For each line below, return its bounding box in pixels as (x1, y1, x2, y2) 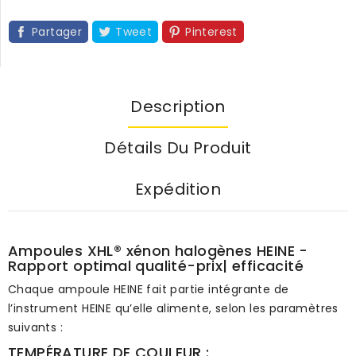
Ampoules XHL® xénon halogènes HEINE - (8, 240, 308, 261)
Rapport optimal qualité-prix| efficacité (8, 255, 304, 276)
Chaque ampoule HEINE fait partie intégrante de (8, 281, 289, 297)
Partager (32, 23, 83, 40)
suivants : (8, 319, 64, 335)
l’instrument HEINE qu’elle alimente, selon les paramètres (8, 300, 339, 316)
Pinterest (185, 23, 238, 40)
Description (130, 95, 226, 118)
